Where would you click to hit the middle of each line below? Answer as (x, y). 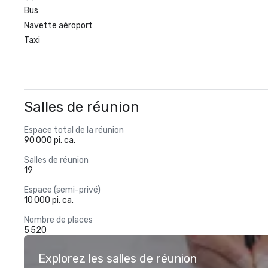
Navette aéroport (58, 25)
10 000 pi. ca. (49, 200)
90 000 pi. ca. (50, 140)
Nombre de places (58, 220)
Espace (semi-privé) (62, 190)
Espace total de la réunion (74, 130)
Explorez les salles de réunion (118, 258)
